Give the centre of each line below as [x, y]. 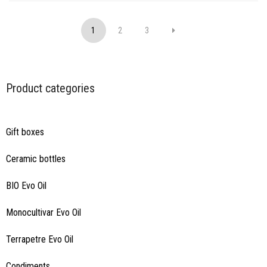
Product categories [50, 88]
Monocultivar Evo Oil [44, 212]
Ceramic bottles [36, 159]
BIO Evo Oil [26, 185]
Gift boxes [25, 132]
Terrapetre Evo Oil [40, 239]
